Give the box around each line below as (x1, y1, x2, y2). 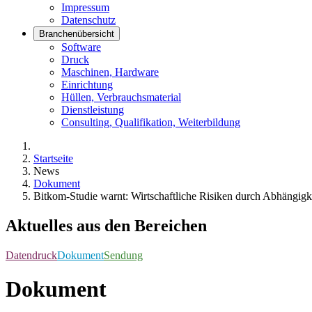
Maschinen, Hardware (61, 66, 159, 78)
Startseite (33, 153, 73, 164)
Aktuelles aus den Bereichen (6, 216, 207, 235)
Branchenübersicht (39, 29, 114, 39)
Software (61, 41, 101, 53)
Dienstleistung (61, 104, 124, 116)
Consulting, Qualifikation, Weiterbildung (61, 116, 240, 128)
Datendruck (6, 249, 57, 261)
